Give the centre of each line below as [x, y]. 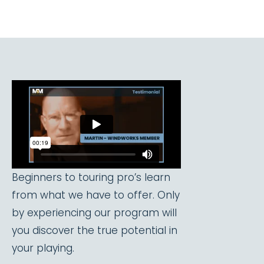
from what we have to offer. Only [96, 195]
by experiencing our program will [94, 213]
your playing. [43, 248]
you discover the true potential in [95, 230]
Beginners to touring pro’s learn [91, 177]
